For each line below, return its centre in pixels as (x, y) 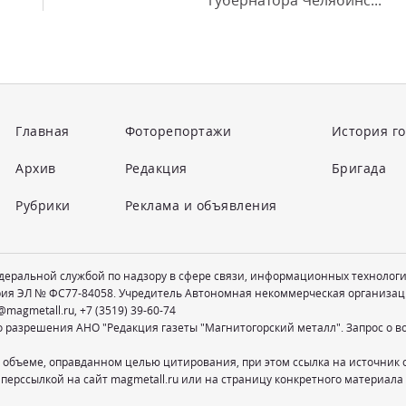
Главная (43, 131)
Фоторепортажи (178, 131)
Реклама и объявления (201, 205)
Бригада (359, 168)
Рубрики (43, 205)
